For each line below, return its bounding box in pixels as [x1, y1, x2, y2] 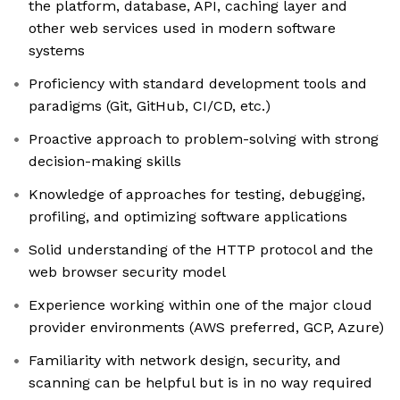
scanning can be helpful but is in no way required [29, 374, 372, 392]
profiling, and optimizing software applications [29, 208, 347, 226]
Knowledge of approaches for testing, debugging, [29, 186, 365, 204]
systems [29, 42, 85, 60]
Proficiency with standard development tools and [29, 75, 367, 93]
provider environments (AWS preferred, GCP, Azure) [29, 319, 384, 337]
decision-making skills [29, 153, 181, 171]
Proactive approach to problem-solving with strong [29, 130, 379, 148]
